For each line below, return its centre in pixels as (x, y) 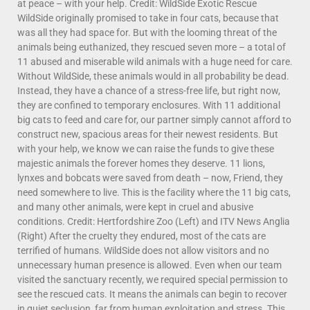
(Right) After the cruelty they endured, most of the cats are (142, 236)
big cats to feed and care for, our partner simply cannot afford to (154, 119)
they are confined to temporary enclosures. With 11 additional (149, 105)
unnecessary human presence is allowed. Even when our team (149, 265)
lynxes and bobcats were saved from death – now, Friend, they (150, 177)
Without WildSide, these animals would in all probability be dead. (153, 76)
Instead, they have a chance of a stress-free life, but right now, (149, 90)
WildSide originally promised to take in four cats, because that (148, 18)
